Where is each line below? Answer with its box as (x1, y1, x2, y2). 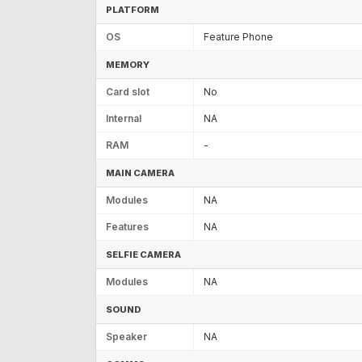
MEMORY (106, 58, 149, 70)
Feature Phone (204, 30, 273, 43)
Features (106, 220, 149, 233)
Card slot (106, 85, 149, 98)
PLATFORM (106, 3, 159, 15)
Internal (106, 112, 141, 124)
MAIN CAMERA (106, 166, 175, 179)
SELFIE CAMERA (106, 248, 181, 260)
